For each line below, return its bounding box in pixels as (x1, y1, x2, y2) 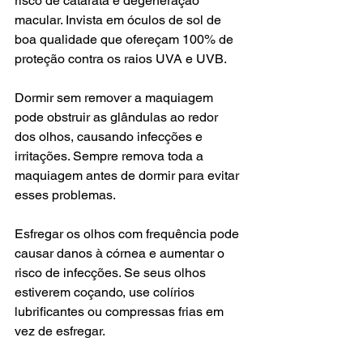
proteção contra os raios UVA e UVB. (15, 50, 227, 66)
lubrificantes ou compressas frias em (15, 303, 227, 319)
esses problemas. (15, 186, 116, 203)
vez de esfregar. (15, 322, 105, 339)
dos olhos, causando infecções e (15, 128, 206, 144)
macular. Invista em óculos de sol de (15, 11, 224, 28)
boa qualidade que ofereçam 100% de (15, 31, 237, 47)
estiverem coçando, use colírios (15, 284, 198, 300)
